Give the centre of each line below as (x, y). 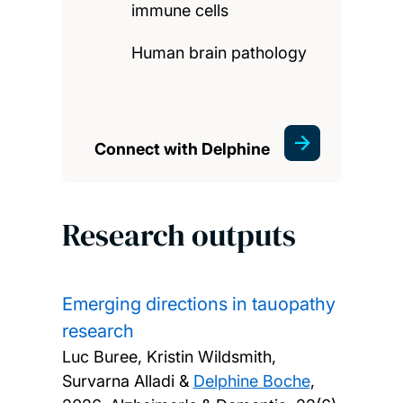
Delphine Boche (251, 381)
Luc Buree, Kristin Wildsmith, (169, 357)
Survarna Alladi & (127, 381)
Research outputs (179, 234)
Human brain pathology (219, 52)
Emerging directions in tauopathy (198, 304)
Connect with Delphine (182, 148)
